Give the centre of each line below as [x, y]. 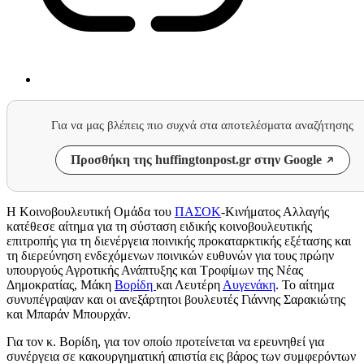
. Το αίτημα [305, 285]
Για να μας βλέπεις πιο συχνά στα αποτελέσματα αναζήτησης [202, 126]
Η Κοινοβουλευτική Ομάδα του [91, 212]
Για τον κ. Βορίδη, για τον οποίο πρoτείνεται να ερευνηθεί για [165, 342]
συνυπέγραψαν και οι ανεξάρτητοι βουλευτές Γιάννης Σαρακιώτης [176, 300]
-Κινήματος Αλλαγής [275, 212]
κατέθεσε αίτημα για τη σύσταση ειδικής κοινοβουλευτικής [159, 227]
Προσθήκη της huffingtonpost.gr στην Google [196, 160]
